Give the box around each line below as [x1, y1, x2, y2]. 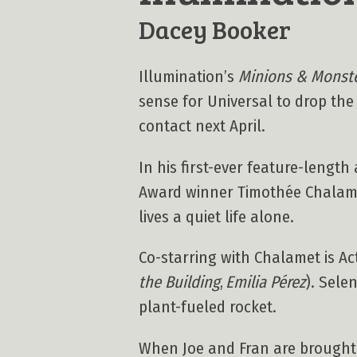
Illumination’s [139, 66, 238, 87]
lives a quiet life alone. [139, 206, 294, 227]
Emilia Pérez [226, 273, 305, 293]
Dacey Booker [139, 12, 291, 46]
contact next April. [139, 116, 265, 136]
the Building [139, 273, 220, 293]
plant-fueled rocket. [139, 297, 277, 318]
